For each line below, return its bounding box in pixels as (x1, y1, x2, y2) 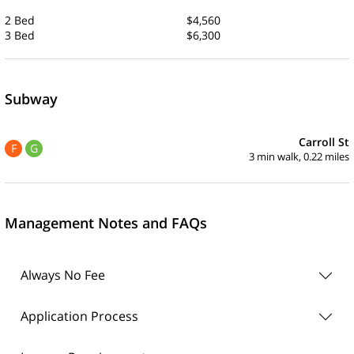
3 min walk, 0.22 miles (249, 149, 349, 164)
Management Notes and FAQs (5, 213, 207, 232)
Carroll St (299, 134, 349, 149)
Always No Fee (21, 266, 105, 284)
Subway (5, 88, 58, 108)
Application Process (21, 307, 138, 326)
